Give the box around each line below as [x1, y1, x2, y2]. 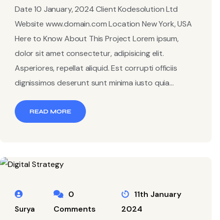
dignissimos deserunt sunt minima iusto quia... [15, 78, 174, 88]
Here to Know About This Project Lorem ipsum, [15, 33, 179, 44]
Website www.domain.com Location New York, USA [15, 19, 192, 29]
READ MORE [29, 108, 71, 115]
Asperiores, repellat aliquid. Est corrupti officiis [15, 63, 177, 73]
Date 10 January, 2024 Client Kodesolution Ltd [15, 4, 178, 14]
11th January [132, 189, 182, 199]
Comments [53, 204, 96, 214]
